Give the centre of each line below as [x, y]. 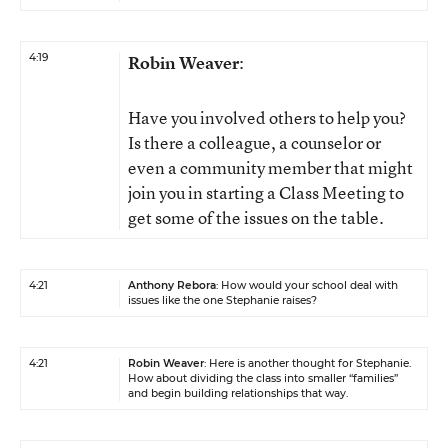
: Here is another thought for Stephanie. [307, 363]
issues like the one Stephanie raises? [222, 300]
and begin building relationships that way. [238, 393]
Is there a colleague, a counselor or [254, 142]
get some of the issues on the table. [256, 217]
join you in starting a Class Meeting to [266, 192]
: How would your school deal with [307, 285]
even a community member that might [270, 167]
